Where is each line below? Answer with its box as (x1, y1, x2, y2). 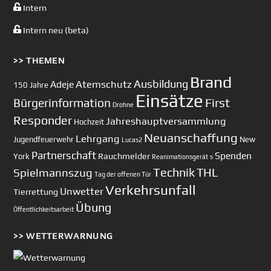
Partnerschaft (31, 149, 97, 162)
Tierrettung (13, 186, 59, 197)
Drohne (113, 101, 134, 109)
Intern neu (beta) (21, 25, 89, 36)
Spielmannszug (13, 166, 93, 180)
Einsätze (135, 91, 204, 111)
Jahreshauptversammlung (106, 115, 227, 128)
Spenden (215, 150, 252, 162)
